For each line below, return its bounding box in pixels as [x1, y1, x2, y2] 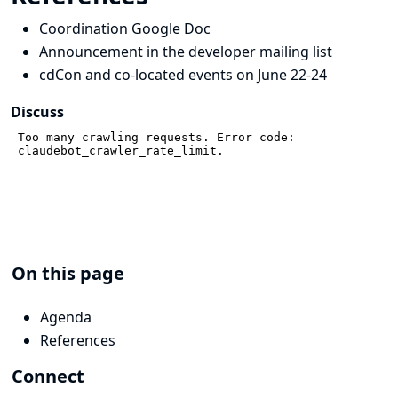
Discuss [11, 102, 64, 122]
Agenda [40, 307, 92, 327]
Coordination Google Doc [39, 19, 211, 38]
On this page [12, 261, 124, 285]
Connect [12, 364, 84, 388]
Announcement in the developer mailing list [39, 42, 332, 61]
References [40, 330, 115, 350]
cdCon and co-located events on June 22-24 [39, 65, 327, 84]
